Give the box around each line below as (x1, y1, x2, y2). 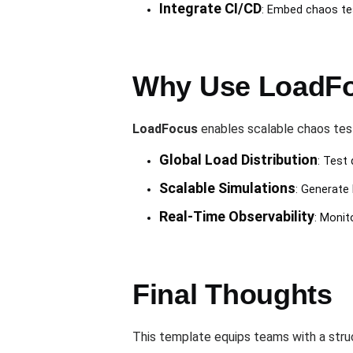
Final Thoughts (132, 278, 333, 311)
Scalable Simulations (158, 180, 295, 197)
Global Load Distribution (158, 151, 318, 169)
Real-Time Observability (158, 208, 314, 225)
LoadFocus (132, 121, 198, 137)
